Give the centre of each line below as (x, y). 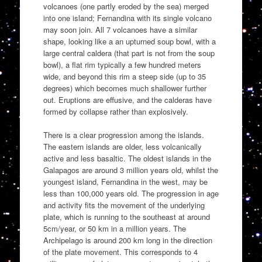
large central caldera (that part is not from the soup (129, 53)
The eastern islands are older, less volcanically (122, 146)
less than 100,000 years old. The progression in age (131, 193)
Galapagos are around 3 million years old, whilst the (130, 170)
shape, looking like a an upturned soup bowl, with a (129, 42)
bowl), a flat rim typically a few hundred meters (122, 65)
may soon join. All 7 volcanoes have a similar (120, 30)
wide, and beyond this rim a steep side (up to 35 (124, 77)
